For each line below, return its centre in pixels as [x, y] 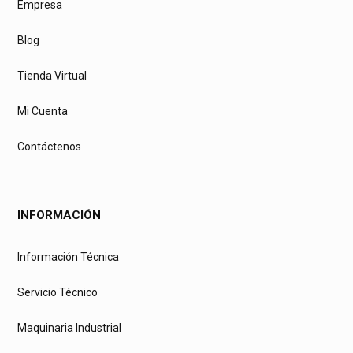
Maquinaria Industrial [69, 327]
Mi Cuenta [43, 111]
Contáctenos [49, 146]
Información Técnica [68, 256]
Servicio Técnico [58, 292]
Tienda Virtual [52, 75]
